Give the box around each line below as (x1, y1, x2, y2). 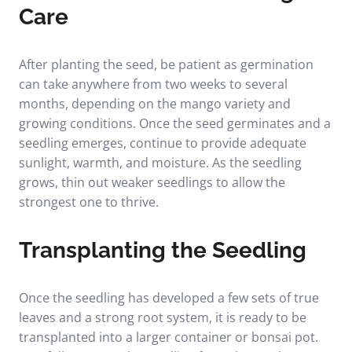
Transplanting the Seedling (19, 237, 306, 263)
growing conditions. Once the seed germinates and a (19, 115, 331, 132)
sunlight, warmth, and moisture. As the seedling (19, 154, 302, 171)
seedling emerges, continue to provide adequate (19, 134, 306, 152)
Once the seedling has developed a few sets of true (19, 289, 319, 306)
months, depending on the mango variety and (19, 95, 291, 112)
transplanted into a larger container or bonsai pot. (19, 328, 318, 346)
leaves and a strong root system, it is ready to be (19, 309, 306, 326)
